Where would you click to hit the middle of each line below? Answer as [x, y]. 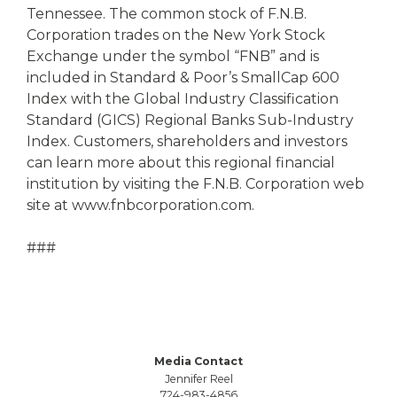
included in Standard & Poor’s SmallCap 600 [183, 78]
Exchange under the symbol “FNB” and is [173, 56]
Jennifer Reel [198, 379]
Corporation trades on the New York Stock [176, 35]
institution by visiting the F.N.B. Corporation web [195, 184]
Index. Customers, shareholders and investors [187, 141]
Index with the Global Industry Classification [183, 99]
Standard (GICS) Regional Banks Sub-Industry [190, 120]
